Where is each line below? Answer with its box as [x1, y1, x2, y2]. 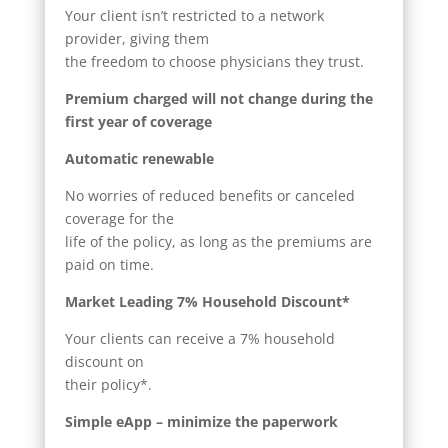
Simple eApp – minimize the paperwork [64, 411, 338, 431]
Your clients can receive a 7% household [64, 328, 335, 348]
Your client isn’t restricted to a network [64, 5, 324, 25]
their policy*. [64, 374, 152, 394]
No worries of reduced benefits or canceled [64, 185, 355, 205]
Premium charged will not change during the [64, 88, 373, 108]
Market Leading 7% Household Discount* [64, 291, 350, 311]
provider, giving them [64, 28, 209, 48]
